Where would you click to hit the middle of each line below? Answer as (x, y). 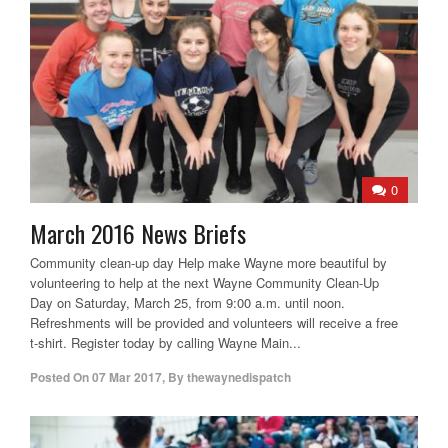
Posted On (59, 377)
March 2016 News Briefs (138, 233)
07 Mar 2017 (127, 377)
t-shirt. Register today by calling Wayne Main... (165, 343)
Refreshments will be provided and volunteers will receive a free (214, 323)
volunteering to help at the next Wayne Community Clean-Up (204, 283)
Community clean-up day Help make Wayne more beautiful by (208, 263)
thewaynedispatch (239, 377)
